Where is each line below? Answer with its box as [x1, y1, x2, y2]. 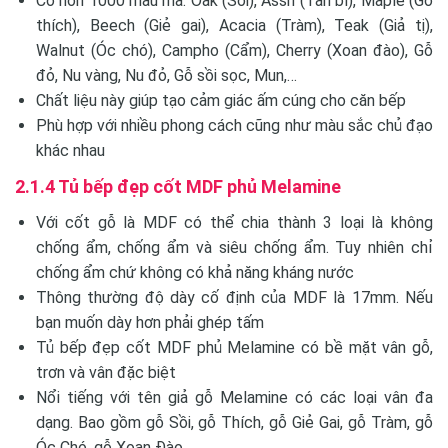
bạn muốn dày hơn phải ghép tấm [35, 312, 264, 332]
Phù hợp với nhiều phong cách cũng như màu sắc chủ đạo [35, 115, 433, 135]
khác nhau [35, 140, 105, 160]
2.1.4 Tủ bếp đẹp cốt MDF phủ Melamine [15, 175, 341, 197]
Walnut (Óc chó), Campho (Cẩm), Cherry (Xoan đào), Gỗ [35, 40, 433, 60]
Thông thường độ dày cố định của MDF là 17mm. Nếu [35, 287, 433, 307]
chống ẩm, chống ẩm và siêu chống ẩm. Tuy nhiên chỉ [35, 237, 433, 257]
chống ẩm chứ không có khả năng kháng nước [35, 262, 354, 282]
